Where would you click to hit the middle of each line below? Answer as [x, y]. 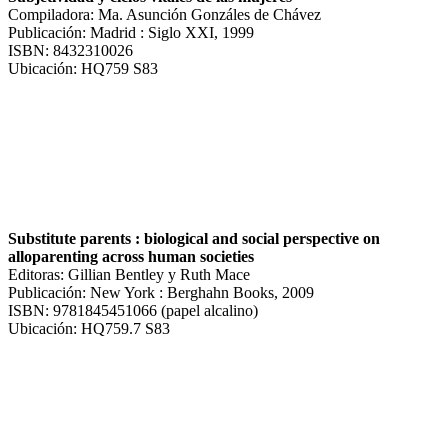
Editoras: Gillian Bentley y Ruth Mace [129, 274]
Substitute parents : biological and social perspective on [194, 238]
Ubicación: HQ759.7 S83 [89, 328]
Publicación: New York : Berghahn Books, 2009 [161, 292]
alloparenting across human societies [131, 256]
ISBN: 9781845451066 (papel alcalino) [133, 310]
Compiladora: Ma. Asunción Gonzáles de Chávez [164, 14]
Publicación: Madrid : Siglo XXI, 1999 [131, 32]
